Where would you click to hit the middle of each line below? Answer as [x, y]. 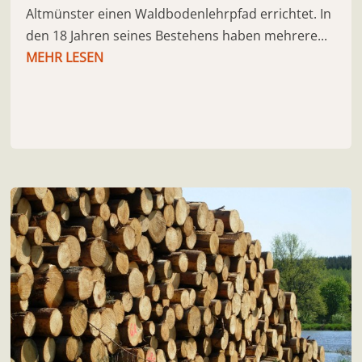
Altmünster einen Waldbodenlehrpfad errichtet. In [179, 13]
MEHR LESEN [65, 57]
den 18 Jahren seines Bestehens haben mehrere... [177, 35]
